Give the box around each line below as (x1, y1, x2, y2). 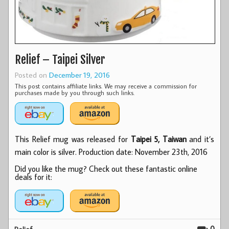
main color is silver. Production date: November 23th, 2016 (15, 147, 208, 157)
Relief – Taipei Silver (15, 52, 105, 67)
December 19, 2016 (49, 70, 110, 80)
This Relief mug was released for (15, 134, 131, 145)
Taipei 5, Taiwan (130, 134, 187, 145)
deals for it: (15, 172, 52, 182)
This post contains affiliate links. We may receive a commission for (15, 82, 197, 90)
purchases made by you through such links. (15, 88, 134, 97)
